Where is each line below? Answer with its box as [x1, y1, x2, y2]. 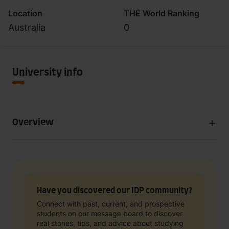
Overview [12, 118, 54, 127]
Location [8, 8, 42, 18]
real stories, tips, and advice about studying [37, 219, 184, 227]
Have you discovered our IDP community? [37, 187, 192, 195]
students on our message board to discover [37, 209, 182, 218]
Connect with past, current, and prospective [37, 199, 185, 208]
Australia [8, 22, 45, 33]
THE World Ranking [124, 8, 199, 18]
